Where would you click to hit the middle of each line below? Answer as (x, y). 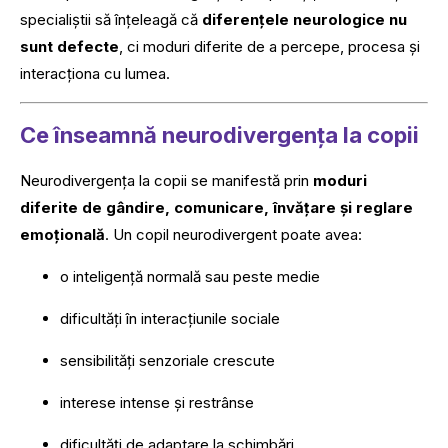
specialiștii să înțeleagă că (111, 20)
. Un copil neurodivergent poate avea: (233, 234)
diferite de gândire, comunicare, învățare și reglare (216, 207)
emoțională (62, 234)
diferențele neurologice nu (304, 20)
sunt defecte (69, 47)
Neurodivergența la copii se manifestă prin (166, 180)
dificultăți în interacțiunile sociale (170, 318)
